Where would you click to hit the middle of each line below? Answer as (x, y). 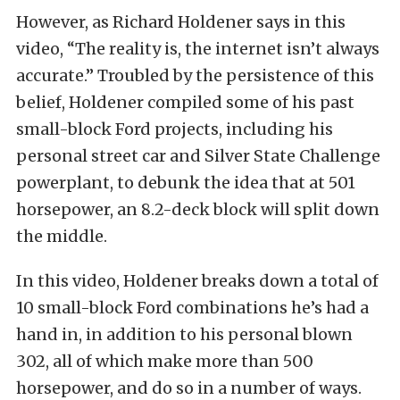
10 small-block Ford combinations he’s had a (192, 307)
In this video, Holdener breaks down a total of (197, 280)
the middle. (62, 236)
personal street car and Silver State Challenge (198, 155)
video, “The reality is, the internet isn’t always (198, 48)
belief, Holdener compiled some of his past (185, 102)
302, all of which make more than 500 (165, 361)
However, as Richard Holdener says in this (181, 21)
